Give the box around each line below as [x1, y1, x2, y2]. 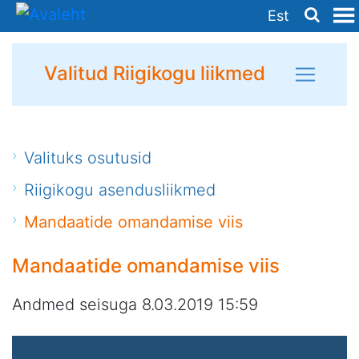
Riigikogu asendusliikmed [24, 180, 216, 200]
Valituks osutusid [24, 148, 152, 168]
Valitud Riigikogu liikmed [44, 62, 265, 86]
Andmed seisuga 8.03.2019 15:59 [12, 294, 258, 314]
